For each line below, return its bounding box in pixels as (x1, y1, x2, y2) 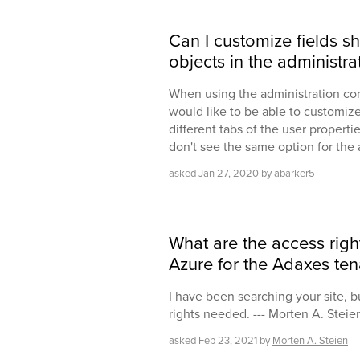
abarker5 (274, 166, 315, 182)
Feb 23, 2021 (198, 333, 257, 349)
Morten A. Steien (272, 333, 348, 349)
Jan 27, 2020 (198, 166, 259, 182)
